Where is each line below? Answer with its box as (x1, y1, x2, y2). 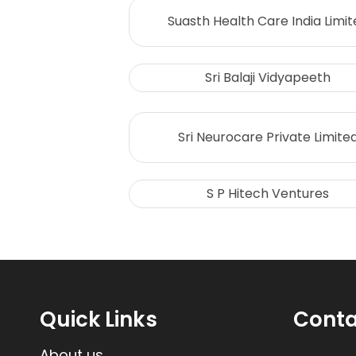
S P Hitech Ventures (207, 184, 329, 203)
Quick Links (40, 305, 157, 335)
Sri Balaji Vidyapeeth (205, 68, 331, 87)
